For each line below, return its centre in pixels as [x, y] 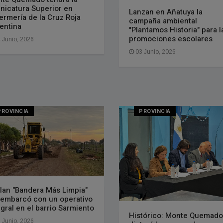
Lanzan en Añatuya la [166, 12]
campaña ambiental [163, 21]
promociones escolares [170, 39]
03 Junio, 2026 [155, 52]
